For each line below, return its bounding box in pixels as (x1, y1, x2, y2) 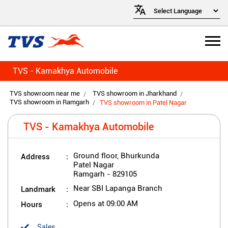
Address (21, 151, 50, 162)
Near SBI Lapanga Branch (73, 184, 162, 193)
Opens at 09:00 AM (73, 199, 138, 209)
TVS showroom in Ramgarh (10, 98, 89, 106)
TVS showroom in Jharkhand (93, 89, 177, 97)
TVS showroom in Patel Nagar (100, 98, 187, 106)
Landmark (21, 184, 55, 194)
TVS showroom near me (10, 89, 80, 97)
